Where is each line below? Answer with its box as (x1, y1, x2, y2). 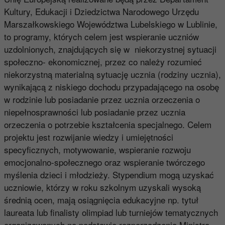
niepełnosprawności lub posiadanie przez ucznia (4, 105, 185, 118)
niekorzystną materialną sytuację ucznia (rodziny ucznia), (4, 67, 221, 80)
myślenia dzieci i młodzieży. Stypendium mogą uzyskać (4, 168, 214, 181)
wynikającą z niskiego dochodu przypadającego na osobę (4, 80, 219, 93)
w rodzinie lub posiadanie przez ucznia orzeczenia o (4, 92, 200, 105)
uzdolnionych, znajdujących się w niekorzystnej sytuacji (4, 42, 216, 55)
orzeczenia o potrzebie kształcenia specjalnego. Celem (4, 118, 211, 131)
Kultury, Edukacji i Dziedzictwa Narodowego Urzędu (4, 5, 199, 18)
